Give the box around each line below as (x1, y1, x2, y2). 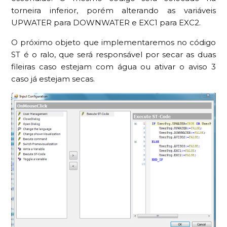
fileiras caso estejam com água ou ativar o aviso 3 (11, 62, 216, 72)
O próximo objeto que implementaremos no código (11, 37, 216, 48)
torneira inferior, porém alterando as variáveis (11, 6, 216, 16)
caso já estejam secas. (11, 74, 95, 84)
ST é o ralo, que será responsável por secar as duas (11, 50, 216, 60)
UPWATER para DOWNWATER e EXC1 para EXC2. (11, 18, 201, 28)
